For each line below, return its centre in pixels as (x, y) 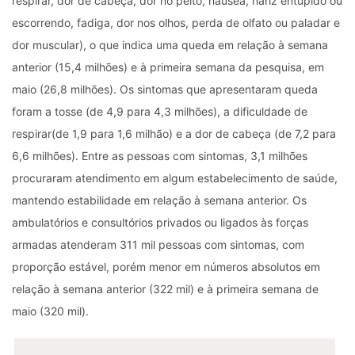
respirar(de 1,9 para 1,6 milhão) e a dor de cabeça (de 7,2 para (174, 133)
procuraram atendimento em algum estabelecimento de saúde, (175, 177)
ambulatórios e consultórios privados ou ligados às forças (160, 222)
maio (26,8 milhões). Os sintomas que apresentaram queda (165, 89)
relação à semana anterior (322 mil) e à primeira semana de (165, 288)
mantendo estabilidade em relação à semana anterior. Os (159, 200)
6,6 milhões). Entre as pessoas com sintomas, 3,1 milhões (160, 155)
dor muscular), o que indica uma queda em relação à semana (170, 44)
